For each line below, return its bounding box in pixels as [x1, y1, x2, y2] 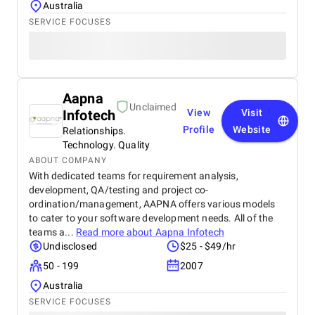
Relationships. [63, 125, 127, 136]
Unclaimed [129, 101, 176, 112]
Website [232, 124, 271, 135]
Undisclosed [43, 240, 97, 252]
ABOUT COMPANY [29, 155, 107, 165]
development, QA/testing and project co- [29, 184, 209, 195]
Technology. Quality [63, 139, 150, 150]
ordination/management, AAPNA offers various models [29, 198, 276, 210]
